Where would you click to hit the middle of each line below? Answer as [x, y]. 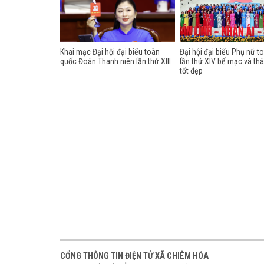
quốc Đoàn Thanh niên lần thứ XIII [115, 61]
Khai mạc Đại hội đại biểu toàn [110, 52]
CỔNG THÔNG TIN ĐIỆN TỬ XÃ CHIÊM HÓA [134, 256]
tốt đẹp [192, 71]
